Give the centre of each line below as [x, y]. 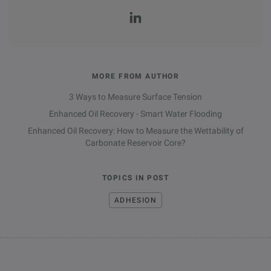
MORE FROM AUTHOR [135, 77]
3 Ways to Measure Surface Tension [135, 97]
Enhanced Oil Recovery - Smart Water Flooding [135, 114]
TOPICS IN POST [135, 178]
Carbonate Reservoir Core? [135, 143]
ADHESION [135, 201]
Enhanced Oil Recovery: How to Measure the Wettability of [135, 131]
